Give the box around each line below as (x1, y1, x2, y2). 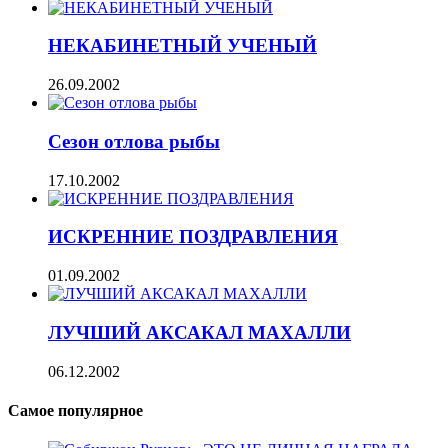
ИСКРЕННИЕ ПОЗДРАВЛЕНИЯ (48, 226, 338, 248)
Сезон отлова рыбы (48, 130, 220, 152)
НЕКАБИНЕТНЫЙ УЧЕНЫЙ (48, 35, 317, 57)
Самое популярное (8, 401, 143, 419)
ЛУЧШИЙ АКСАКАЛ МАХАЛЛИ (48, 321, 351, 343)
